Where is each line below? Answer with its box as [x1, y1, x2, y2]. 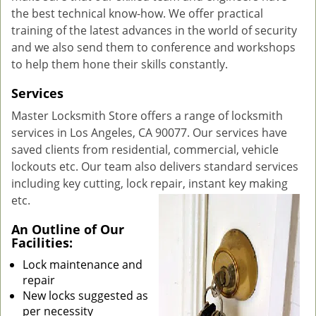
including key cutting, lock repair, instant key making [11, 176, 288, 191]
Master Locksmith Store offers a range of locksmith [11, 108, 283, 123]
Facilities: [11, 234, 73, 251]
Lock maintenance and [23, 257, 142, 272]
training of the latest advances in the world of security [11, 23, 297, 38]
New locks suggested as [23, 288, 148, 303]
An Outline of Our [11, 221, 124, 238]
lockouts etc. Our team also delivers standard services [11, 159, 298, 174]
